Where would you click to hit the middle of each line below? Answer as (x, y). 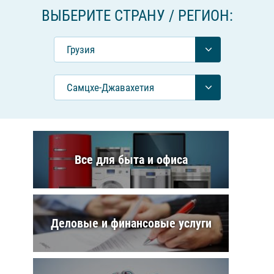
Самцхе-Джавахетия (110, 87)
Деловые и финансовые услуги (131, 223)
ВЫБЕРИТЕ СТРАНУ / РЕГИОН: (137, 16)
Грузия (81, 50)
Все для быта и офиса (131, 160)
